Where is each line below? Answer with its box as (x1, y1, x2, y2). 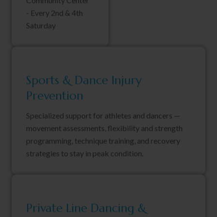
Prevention (26, 89, 83, 104)
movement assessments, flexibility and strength (26, 124, 183, 133)
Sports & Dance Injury (26, 73, 141, 88)
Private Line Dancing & (26, 201, 146, 216)
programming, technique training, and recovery (26, 136, 180, 146)
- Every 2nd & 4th (26, 8, 83, 18)
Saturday (26, 21, 56, 31)
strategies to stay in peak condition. (26, 149, 143, 158)
